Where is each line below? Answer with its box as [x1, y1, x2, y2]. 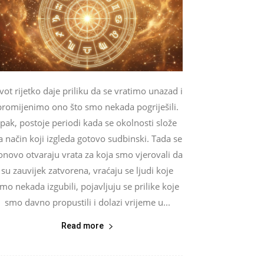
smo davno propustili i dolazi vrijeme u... [4, 196, 170, 209]
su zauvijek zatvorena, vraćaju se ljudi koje [1, 164, 173, 177]
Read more [61, 221, 104, 231]
